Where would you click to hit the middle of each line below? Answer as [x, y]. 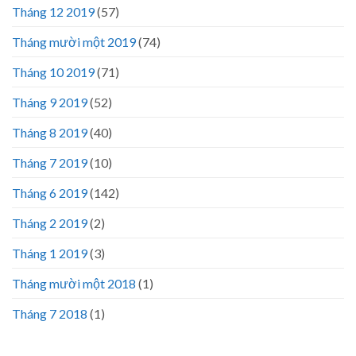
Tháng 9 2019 [50, 103]
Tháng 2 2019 [50, 223]
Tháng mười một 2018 [74, 284]
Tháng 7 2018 [50, 314]
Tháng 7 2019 [50, 163]
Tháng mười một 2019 [74, 42]
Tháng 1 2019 [50, 253]
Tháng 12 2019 [53, 12]
